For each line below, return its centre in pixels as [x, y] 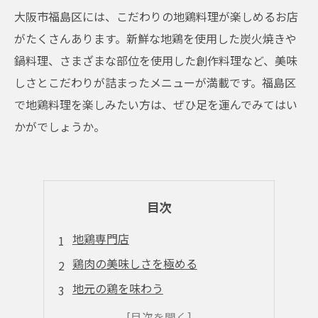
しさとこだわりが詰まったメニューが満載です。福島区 [155, 82]
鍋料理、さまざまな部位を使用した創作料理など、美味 [156, 60]
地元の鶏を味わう [117, 288]
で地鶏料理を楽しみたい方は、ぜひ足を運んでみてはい [156, 104]
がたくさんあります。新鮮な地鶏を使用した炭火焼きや [155, 38]
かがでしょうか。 [60, 126]
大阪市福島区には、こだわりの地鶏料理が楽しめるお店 [156, 16]
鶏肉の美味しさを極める [135, 263]
